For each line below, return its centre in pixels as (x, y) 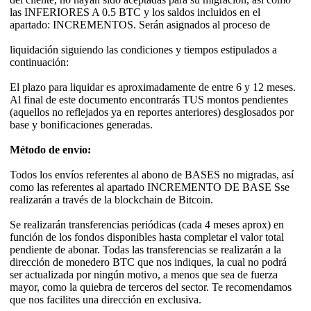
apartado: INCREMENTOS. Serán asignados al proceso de (140, 25)
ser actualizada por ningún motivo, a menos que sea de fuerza (144, 275)
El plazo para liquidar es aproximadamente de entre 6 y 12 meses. (153, 87)
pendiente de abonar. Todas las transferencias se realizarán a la (145, 250)
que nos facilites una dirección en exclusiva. (106, 300)
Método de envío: (50, 150)
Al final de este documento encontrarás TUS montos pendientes (149, 100)
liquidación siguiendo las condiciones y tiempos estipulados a (143, 50)
